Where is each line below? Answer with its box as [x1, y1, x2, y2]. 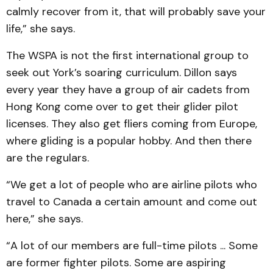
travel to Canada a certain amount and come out [6, 194, 257, 209]
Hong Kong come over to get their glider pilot [6, 99, 238, 114]
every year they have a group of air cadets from [6, 82, 250, 97]
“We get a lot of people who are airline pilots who [6, 177, 257, 192]
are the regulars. [6, 151, 89, 165]
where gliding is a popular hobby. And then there [6, 133, 252, 148]
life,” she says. [6, 21, 75, 36]
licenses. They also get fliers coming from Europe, [6, 116, 257, 131]
